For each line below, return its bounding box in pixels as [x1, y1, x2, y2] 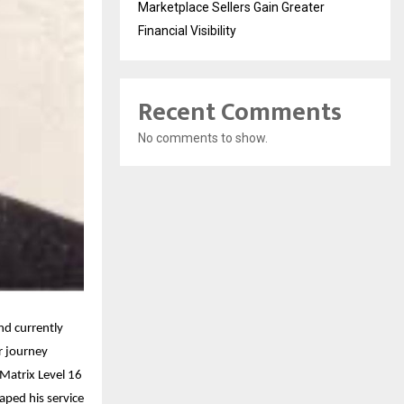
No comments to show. [138, 130, 268, 145]
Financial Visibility [138, 23, 236, 38]
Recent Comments [138, 90, 342, 133]
